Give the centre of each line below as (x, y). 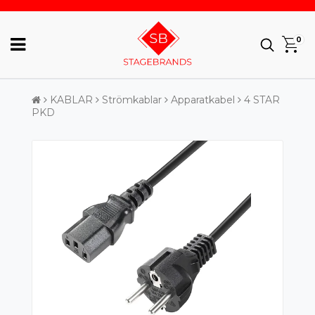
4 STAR (262, 100)
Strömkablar (132, 100)
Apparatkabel (203, 100)
